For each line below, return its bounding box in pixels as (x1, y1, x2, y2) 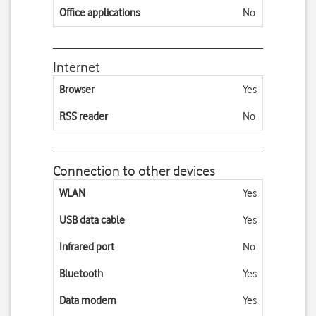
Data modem (59, 294, 116, 307)
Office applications (59, 6, 140, 19)
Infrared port (59, 241, 114, 253)
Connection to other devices (53, 162, 215, 179)
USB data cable (59, 214, 125, 226)
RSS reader (59, 110, 108, 123)
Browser (59, 83, 95, 96)
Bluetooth (59, 267, 103, 280)
